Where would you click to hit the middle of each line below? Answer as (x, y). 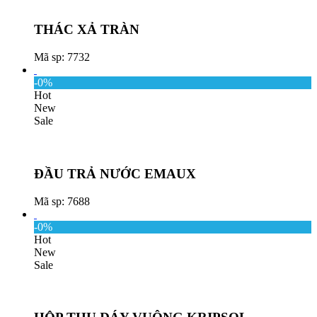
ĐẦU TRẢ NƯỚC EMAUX (115, 173)
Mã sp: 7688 (62, 201)
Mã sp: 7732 (62, 57)
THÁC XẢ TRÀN (87, 30)
